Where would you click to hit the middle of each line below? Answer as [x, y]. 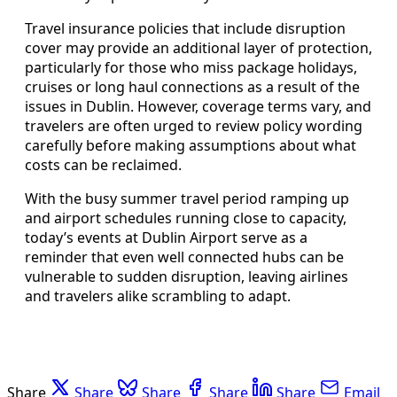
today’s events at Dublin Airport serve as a [166, 237]
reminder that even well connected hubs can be [184, 257]
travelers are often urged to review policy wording [194, 125]
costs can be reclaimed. [103, 164]
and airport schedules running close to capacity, [186, 218]
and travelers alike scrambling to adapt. [158, 296]
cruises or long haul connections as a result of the [192, 86]
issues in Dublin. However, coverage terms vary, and [198, 106]
